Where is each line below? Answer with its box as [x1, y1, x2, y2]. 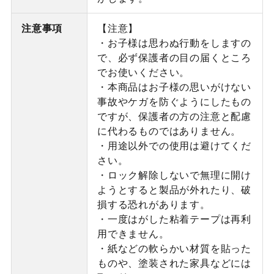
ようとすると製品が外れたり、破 [97, 182, 251, 197]
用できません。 [97, 226, 169, 241]
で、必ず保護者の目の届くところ [97, 50, 251, 65]
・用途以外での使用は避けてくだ [97, 138, 251, 153]
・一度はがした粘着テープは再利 [97, 212, 251, 226]
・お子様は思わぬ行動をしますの [97, 35, 251, 50]
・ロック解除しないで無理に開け [97, 168, 251, 182]
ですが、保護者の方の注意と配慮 [97, 109, 251, 124]
